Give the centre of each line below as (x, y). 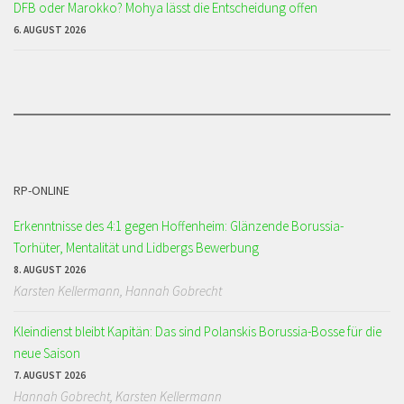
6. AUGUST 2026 (50, 30)
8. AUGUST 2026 (50, 270)
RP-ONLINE (41, 191)
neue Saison (47, 353)
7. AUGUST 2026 (50, 376)
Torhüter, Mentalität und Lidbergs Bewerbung (136, 248)
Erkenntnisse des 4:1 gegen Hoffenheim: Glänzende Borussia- (179, 226)
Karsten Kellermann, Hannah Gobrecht (118, 291)
